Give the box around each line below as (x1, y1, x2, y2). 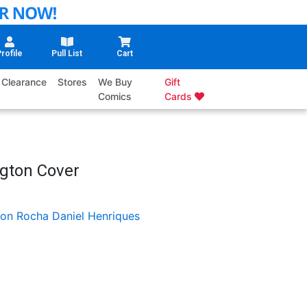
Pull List (51, 49, 83, 59)
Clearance (1, 76, 47, 88)
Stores (58, 76, 88, 88)
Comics (98, 90, 132, 103)
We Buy (98, 76, 133, 88)
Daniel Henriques (51, 209, 140, 223)
